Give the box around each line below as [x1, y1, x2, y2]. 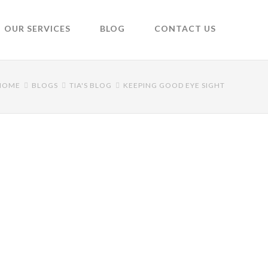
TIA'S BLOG [69, 81, 112, 90]
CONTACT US [154, 23, 216, 33]
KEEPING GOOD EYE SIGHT [123, 81, 225, 90]
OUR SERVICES [4, 23, 71, 33]
